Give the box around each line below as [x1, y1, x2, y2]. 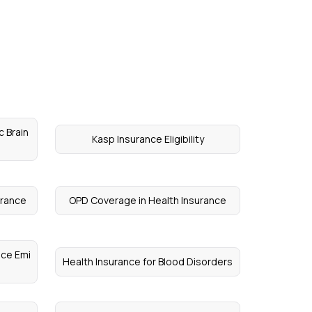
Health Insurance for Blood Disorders [63, 255, 233, 268]
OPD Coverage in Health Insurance [69, 194, 227, 207]
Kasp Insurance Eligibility [91, 132, 204, 146]
